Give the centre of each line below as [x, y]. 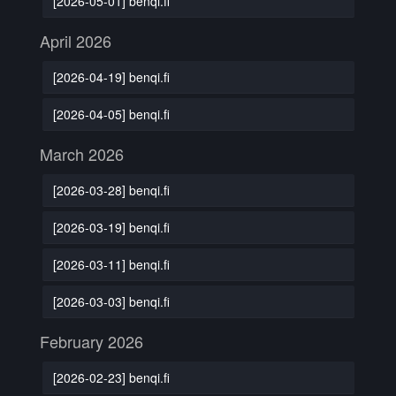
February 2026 [91, 341]
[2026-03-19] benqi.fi [111, 227]
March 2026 [82, 154]
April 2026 [76, 41]
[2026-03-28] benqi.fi [111, 190]
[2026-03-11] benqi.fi [111, 264]
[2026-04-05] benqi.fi [111, 114]
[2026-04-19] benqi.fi [111, 76]
